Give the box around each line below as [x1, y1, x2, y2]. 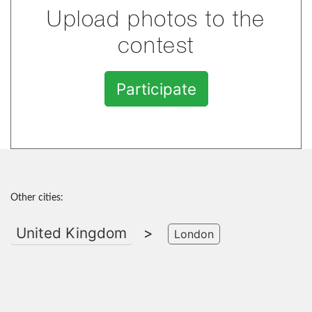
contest [117, 36, 195, 57]
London [174, 226, 214, 241]
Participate [116, 79, 196, 98]
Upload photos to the [46, 10, 265, 31]
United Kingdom [16, 224, 127, 242]
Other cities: [10, 192, 63, 203]
